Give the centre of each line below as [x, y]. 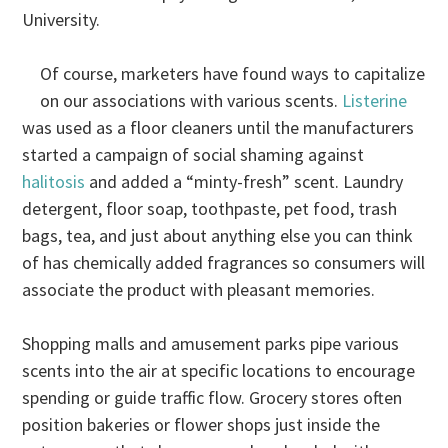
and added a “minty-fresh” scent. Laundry [246, 181]
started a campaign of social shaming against [193, 154]
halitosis [56, 181]
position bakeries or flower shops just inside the [201, 424]
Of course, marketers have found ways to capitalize [233, 73]
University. [61, 19]
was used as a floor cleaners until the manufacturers [218, 127]
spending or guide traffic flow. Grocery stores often [212, 397]
